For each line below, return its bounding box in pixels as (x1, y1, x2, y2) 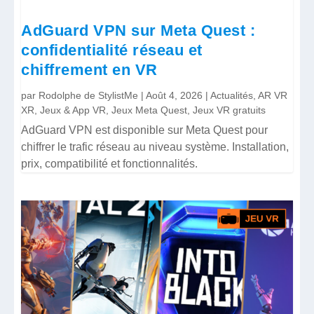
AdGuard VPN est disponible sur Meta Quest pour (21, 124, 268, 137)
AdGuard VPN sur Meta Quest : (21, 21, 256, 39)
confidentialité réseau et (21, 41, 203, 59)
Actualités (210, 90, 254, 102)
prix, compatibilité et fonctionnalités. (21, 158, 198, 170)
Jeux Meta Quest (111, 104, 188, 116)
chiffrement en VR (21, 60, 158, 78)
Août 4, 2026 (146, 90, 203, 102)
